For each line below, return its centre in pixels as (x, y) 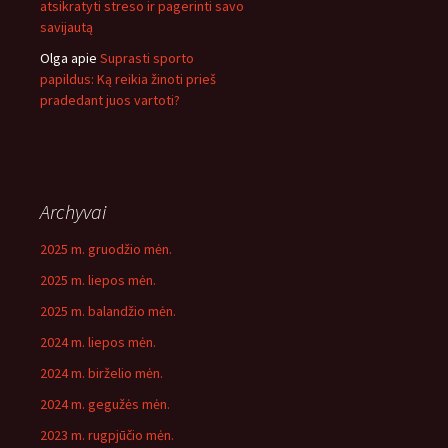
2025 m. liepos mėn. (98, 280)
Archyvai (73, 211)
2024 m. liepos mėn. (98, 342)
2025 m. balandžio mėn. (108, 311)
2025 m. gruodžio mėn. (106, 249)
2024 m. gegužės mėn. (105, 404)
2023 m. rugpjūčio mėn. (107, 435)
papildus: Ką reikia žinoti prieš (128, 79)
